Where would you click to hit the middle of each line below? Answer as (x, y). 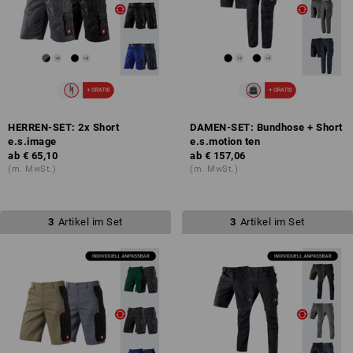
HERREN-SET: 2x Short (63, 127)
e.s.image (32, 141)
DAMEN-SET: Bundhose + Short (266, 127)
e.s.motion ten (225, 141)
